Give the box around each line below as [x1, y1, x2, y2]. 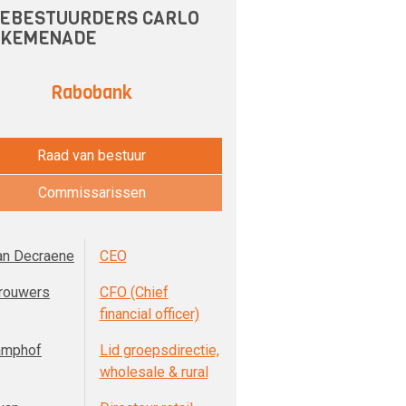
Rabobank [51, 81, 132, 105]
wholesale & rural [99, 363, 208, 381]
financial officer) [99, 305, 199, 323]
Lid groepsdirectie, [99, 342, 219, 359]
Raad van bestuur [37, 147, 146, 164]
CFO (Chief [99, 284, 169, 301]
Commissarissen [37, 184, 146, 201]
